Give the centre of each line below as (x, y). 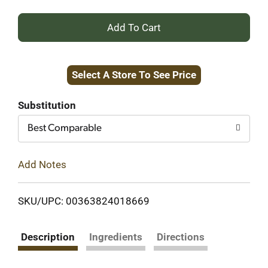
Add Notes (42, 164)
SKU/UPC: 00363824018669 (84, 201)
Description (48, 237)
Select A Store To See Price (134, 75)
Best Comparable (65, 128)
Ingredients (116, 237)
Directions (181, 237)
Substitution (47, 105)
